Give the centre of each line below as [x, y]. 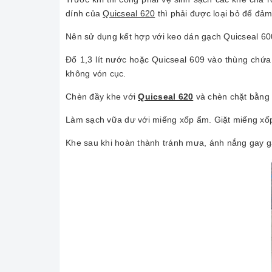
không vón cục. [96, 74]
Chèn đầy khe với [102, 97]
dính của [84, 14]
